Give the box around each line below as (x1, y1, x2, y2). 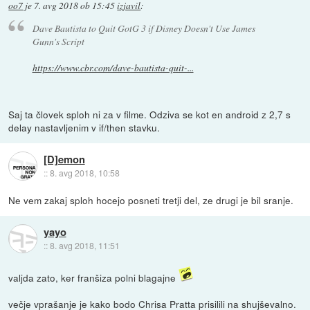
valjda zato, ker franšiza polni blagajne (8, 271, 179, 285)
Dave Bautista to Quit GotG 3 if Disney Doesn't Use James (32, 21, 255, 35)
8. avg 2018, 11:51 (49, 239, 120, 251)
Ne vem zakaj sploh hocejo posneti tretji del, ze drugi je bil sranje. (8, 193, 294, 208)
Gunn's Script (32, 35, 84, 48)
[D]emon (43, 151, 85, 167)
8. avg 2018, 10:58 (49, 166, 120, 179)
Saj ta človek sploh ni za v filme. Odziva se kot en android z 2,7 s (8, 107, 291, 122)
